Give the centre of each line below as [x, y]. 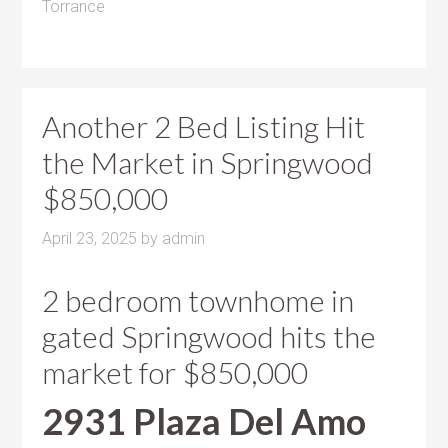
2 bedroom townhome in [198, 299]
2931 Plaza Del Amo [204, 420]
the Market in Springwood [208, 161]
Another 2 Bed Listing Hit [204, 125]
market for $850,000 [175, 371]
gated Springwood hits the [209, 335]
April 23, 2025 [90, 238]
